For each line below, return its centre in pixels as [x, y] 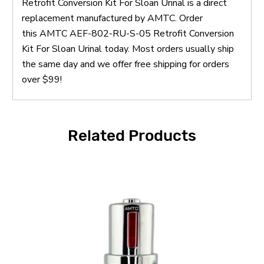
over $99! [42, 79]
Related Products [132, 136]
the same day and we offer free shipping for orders [126, 64]
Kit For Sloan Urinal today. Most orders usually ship [128, 49]
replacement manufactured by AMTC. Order [112, 18]
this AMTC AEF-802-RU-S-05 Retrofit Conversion [128, 33]
